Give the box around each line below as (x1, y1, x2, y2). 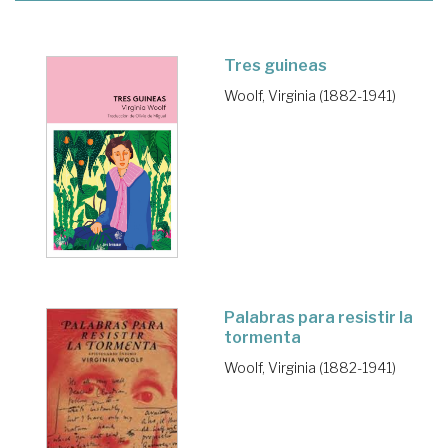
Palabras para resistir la (224, 308, 413, 327)
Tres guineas (224, 56, 327, 76)
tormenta (224, 328, 301, 347)
